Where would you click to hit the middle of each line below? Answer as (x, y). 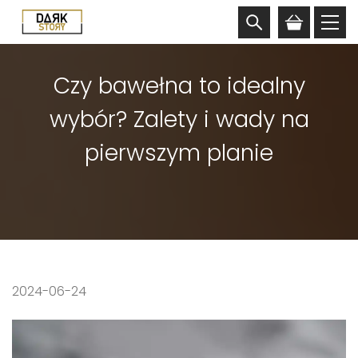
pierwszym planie (179, 153)
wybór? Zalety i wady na (179, 119)
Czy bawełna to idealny (179, 86)
